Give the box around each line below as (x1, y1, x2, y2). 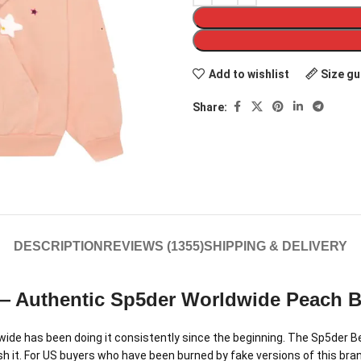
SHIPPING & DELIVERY (204, 239, 347, 253)
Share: (193, 100, 227, 114)
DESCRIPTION (14, 239, 103, 253)
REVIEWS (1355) (103, 239, 204, 253)
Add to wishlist (208, 67, 289, 81)
